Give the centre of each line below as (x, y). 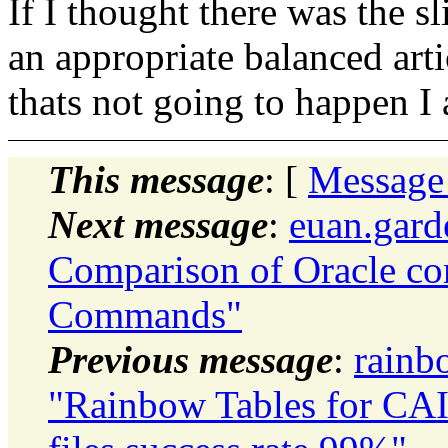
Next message (158, 224)
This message (156, 179)
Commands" (145, 314)
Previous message (190, 359)
